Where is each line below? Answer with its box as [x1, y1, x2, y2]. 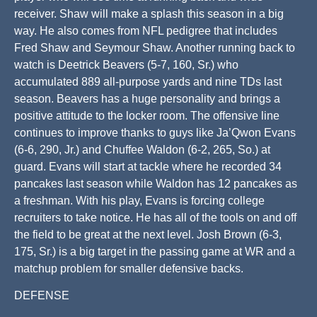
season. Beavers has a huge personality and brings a [14, 92, 280, 105]
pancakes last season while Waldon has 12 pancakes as [14, 177, 297, 190]
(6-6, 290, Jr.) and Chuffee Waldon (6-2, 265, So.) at [14, 143, 270, 156]
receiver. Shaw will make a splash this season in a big [14, 7, 284, 20]
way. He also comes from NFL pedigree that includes [14, 24, 277, 37]
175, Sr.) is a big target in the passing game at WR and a [14, 245, 295, 258]
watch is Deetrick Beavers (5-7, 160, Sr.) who [14, 58, 238, 71]
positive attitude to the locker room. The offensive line [14, 109, 279, 122]
